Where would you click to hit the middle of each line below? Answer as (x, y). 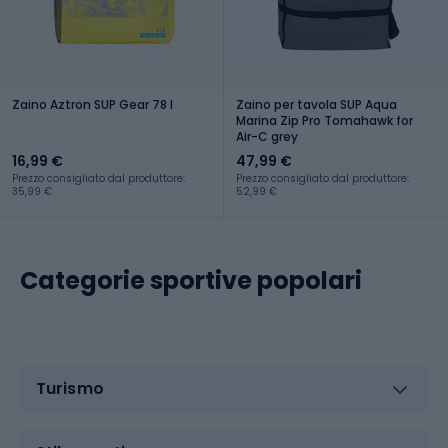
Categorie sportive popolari (191, 280)
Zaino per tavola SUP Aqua (316, 104)
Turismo (70, 389)
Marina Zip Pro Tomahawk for (324, 120)
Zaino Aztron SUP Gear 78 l (92, 104)
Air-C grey (267, 136)
